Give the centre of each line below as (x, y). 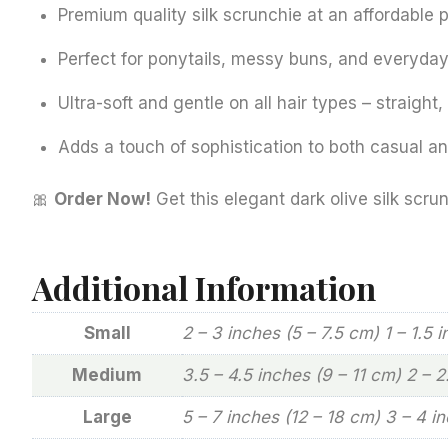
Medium (107, 375)
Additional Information (204, 288)
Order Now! (102, 199)
